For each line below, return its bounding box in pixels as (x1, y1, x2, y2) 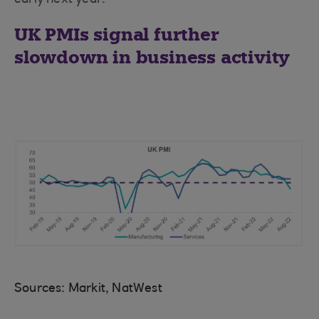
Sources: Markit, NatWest (14, 283, 162, 296)
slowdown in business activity (14, 46, 291, 68)
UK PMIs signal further (14, 23, 219, 46)
